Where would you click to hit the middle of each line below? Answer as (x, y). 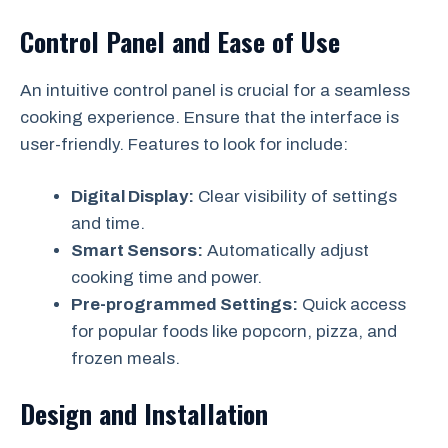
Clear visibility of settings (295, 196)
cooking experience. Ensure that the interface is (209, 117)
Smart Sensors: (137, 250)
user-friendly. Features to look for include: (184, 144)
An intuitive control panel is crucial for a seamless (215, 90)
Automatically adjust (286, 250)
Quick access (352, 304)
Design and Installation (144, 413)
